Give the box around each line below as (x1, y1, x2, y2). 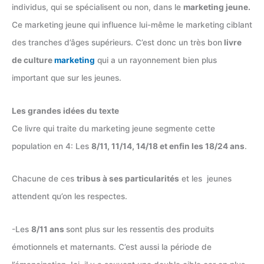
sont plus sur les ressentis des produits (66, 224, 214, 234)
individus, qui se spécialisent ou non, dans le (12, 2, 183, 12)
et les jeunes (179, 174, 232, 184)
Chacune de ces (12, 174, 77, 184)
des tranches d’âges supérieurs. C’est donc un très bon (12, 38, 222, 48)
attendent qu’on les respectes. (12, 192, 127, 202)
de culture (12, 55, 54, 65)
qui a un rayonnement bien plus (97, 55, 217, 65)
